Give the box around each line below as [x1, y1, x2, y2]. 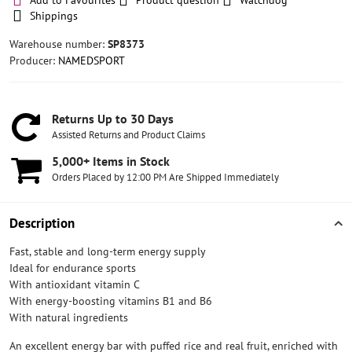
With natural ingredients [9, 310, 128, 324]
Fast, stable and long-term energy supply [9, 244, 206, 258]
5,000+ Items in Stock [52, 153, 170, 169]
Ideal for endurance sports [9, 261, 136, 275]
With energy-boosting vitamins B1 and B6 [9, 294, 212, 308]
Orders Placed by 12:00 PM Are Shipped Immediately [52, 170, 279, 184]
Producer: [9, 53, 58, 68]
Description [9, 214, 75, 232]
